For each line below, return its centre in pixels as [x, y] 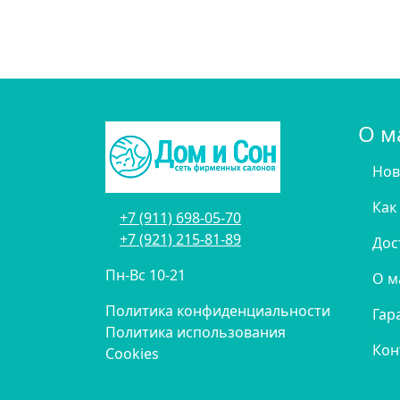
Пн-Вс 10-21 [146, 275]
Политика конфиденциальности [218, 311]
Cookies [132, 354]
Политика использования [196, 332]
